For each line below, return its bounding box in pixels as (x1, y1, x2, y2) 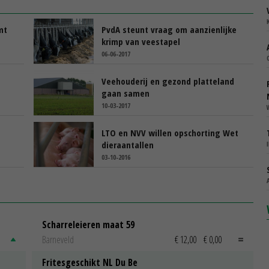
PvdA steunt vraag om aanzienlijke (101, 23, 237, 35)
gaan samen (101, 86, 150, 99)
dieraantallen (101, 138, 154, 151)
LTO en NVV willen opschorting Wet (101, 126, 238, 139)
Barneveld (42, 233, 74, 247)
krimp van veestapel (101, 35, 180, 47)
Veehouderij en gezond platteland (101, 74, 234, 87)
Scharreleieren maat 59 (42, 217, 134, 231)
